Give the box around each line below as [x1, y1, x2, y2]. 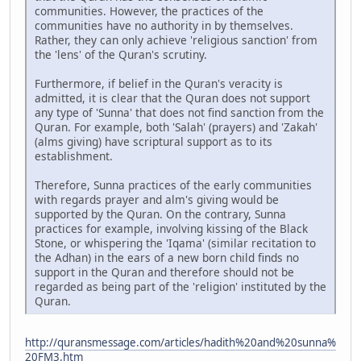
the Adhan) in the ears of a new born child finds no [35, 249, 299, 265]
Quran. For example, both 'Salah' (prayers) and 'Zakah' [35, 118, 317, 135]
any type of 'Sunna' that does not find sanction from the [35, 104, 324, 120]
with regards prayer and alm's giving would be [35, 191, 279, 207]
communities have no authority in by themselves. [35, 17, 293, 33]
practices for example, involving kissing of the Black [35, 220, 308, 236]
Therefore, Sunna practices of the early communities [35, 176, 312, 193]
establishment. [35, 147, 113, 164]
